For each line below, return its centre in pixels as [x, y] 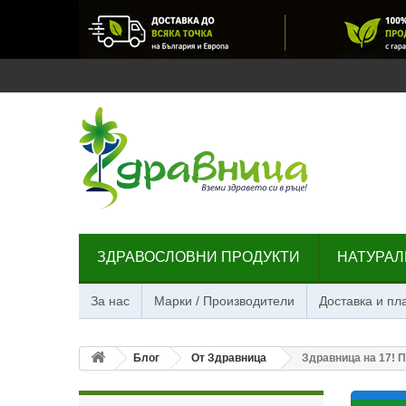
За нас [110, 301]
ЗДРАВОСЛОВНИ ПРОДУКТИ [198, 257]
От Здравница [229, 358]
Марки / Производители [224, 301]
